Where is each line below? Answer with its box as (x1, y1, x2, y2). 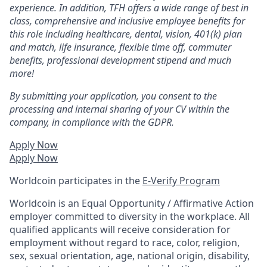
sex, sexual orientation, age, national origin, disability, (10, 249, 250, 262)
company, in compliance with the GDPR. (10, 115, 174, 129)
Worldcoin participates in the (10, 173, 142, 187)
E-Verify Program (142, 173, 220, 187)
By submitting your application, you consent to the (10, 89, 217, 103)
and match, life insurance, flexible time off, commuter (10, 40, 231, 54)
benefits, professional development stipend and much (10, 53, 231, 67)
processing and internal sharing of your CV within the (10, 102, 229, 116)
